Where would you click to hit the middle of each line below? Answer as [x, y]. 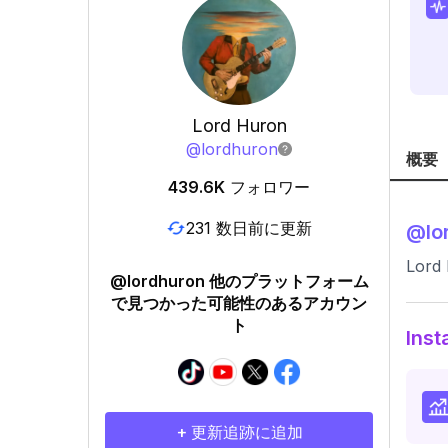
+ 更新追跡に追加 [239, 432]
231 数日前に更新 [249, 227]
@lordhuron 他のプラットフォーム [239, 281]
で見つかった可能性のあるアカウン [239, 303]
